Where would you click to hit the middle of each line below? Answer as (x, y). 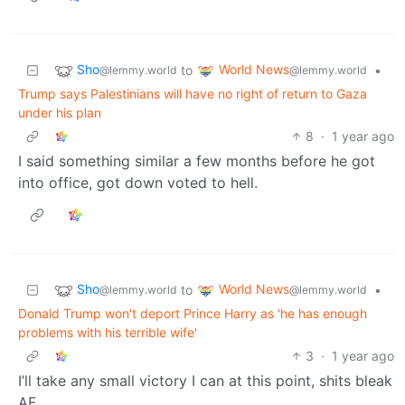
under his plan (60, 112)
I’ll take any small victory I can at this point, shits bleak (205, 380)
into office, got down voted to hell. (138, 182)
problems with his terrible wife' (108, 332)
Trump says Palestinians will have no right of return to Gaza (193, 93)
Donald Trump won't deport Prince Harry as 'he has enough (193, 313)
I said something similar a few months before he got (197, 160)
